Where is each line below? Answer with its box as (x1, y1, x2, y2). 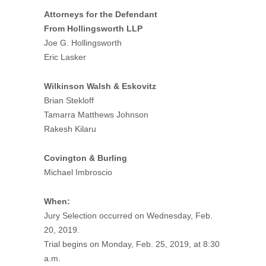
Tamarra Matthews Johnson (44, 110, 148, 119)
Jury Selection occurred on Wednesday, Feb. (44, 211, 213, 220)
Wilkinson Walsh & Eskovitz (44, 81, 156, 91)
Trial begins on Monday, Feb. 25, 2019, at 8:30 (44, 239, 220, 249)
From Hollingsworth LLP (44, 24, 142, 33)
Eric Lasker (44, 52, 86, 62)
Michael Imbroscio (44, 167, 112, 177)
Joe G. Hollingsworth (44, 38, 122, 47)
